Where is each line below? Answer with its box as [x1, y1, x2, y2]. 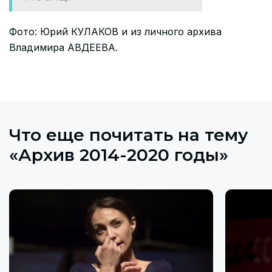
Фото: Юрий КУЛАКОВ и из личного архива [9, 25, 222, 38]
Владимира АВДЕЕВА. [9, 41, 118, 53]
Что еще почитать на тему [9, 124, 248, 145]
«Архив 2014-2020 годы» [9, 144, 228, 165]
